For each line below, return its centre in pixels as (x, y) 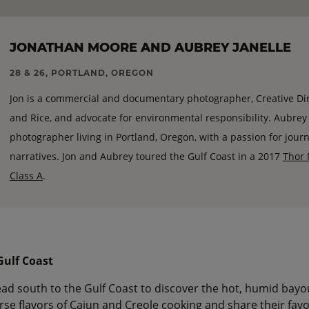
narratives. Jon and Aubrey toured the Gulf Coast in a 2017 (146, 157)
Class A (26, 176)
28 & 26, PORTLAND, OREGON (81, 73)
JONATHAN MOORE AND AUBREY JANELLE (150, 48)
